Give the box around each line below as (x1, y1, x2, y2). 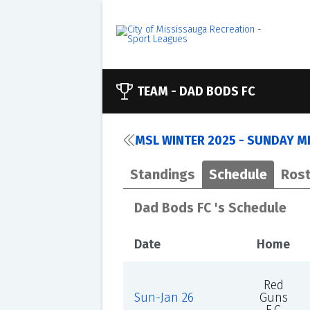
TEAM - (136, 84, 179, 99)
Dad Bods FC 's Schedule (134, 200, 286, 216)
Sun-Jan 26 (134, 290, 194, 305)
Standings (129, 166, 195, 183)
